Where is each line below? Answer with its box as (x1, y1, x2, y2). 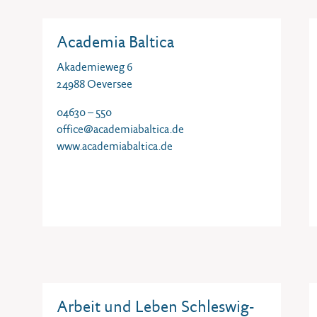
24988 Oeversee (57, 77, 132, 91)
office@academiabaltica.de (57, 122, 184, 136)
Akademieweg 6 (57, 60, 132, 74)
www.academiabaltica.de (57, 139, 173, 153)
